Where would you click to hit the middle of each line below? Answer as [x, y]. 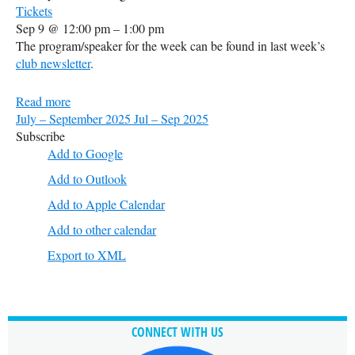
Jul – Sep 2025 [171, 118]
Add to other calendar [102, 229]
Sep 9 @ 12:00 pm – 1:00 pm [90, 28]
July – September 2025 [73, 118]
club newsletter [53, 63]
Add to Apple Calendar [106, 204]
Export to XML [87, 255]
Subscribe [40, 136]
